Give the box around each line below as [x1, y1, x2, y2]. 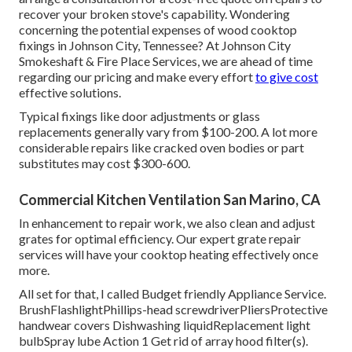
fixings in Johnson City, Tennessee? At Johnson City [19, 38, 291, 53]
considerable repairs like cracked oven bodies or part [19, 140, 304, 156]
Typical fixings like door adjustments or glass [19, 108, 260, 124]
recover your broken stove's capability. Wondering [19, 6, 290, 22]
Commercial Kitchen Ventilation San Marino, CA [19, 191, 321, 209]
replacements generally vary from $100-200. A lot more [19, 124, 317, 140]
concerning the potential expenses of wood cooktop [19, 22, 297, 38]
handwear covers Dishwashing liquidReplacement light [19, 317, 310, 333]
